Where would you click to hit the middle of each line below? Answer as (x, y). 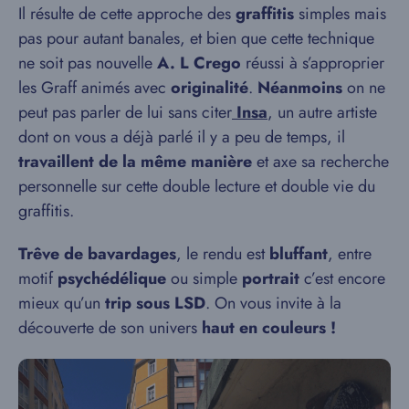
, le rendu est (220, 253)
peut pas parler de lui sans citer (125, 112)
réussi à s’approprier (313, 63)
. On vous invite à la (273, 303)
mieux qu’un (59, 303)
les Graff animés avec (94, 87)
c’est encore (342, 278)
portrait (271, 278)
